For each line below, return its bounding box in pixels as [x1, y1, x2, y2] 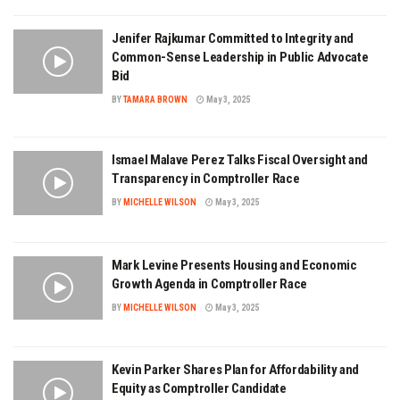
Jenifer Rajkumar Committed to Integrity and [112, 30, 354, 47]
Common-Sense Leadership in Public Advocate [112, 49, 369, 66]
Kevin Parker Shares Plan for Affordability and [112, 362, 360, 379]
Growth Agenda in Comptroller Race [112, 275, 308, 292]
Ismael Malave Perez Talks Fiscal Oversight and [112, 152, 369, 169]
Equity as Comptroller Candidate [112, 380, 287, 397]
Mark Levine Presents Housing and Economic [112, 256, 357, 273]
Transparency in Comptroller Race [112, 171, 300, 187]
